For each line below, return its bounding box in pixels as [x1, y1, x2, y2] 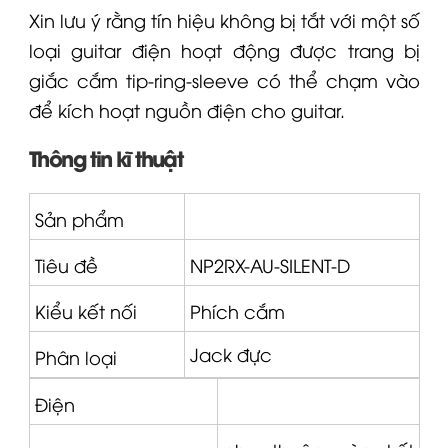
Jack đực [189, 341, 272, 367]
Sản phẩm [34, 205, 124, 231]
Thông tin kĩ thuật [28, 141, 183, 174]
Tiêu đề [34, 251, 98, 277]
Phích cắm [189, 297, 285, 323]
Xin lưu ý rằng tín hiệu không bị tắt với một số [28, 7, 421, 33]
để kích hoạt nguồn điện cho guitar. [28, 97, 345, 123]
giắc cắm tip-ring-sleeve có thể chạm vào [28, 67, 421, 93]
